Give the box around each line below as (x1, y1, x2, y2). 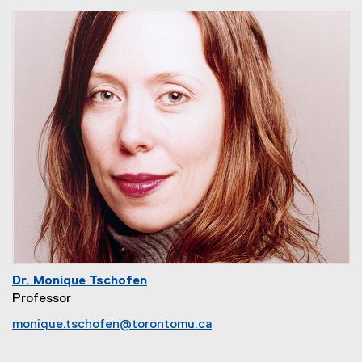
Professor (12, 293, 71, 305)
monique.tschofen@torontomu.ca (12, 318, 212, 331)
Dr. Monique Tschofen (12, 275, 147, 288)
